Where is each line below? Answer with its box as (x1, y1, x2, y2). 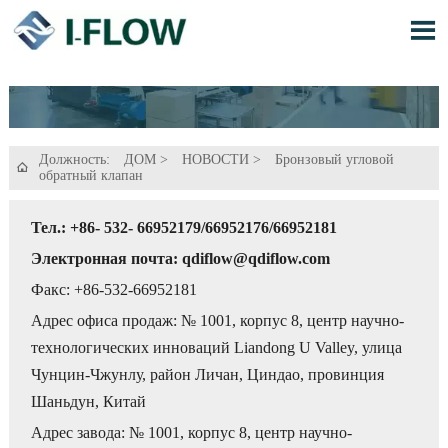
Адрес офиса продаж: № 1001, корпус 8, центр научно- (31, 312, 405, 330)
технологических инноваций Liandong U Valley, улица (31, 339, 403, 357)
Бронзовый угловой (274, 151, 394, 167)
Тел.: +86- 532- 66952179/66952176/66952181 (31, 218, 338, 236)
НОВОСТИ (181, 151, 249, 167)
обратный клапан (38, 167, 143, 183)
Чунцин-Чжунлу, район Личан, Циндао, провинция (31, 366, 385, 384)
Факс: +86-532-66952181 (31, 280, 198, 298)
